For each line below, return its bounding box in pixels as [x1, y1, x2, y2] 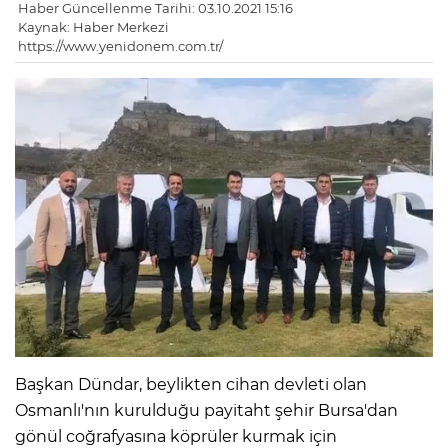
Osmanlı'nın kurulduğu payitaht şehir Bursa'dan [15, 400, 398, 420]
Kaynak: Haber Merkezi [18, 19, 169, 36]
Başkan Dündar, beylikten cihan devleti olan [15, 374, 367, 394]
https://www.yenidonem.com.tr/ [18, 38, 223, 55]
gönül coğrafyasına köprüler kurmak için [15, 426, 337, 446]
